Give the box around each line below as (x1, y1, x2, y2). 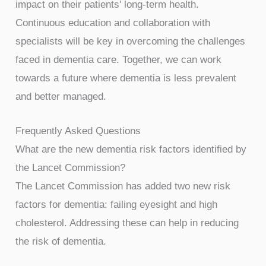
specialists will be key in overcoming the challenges (15, 35, 246, 47)
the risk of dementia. (15, 236, 107, 248)
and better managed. (15, 90, 107, 102)
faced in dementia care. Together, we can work (15, 53, 222, 65)
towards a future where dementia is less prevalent (15, 72, 237, 84)
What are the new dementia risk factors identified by (15, 144, 247, 156)
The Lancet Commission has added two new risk (15, 180, 231, 192)
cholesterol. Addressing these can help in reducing (15, 217, 239, 229)
